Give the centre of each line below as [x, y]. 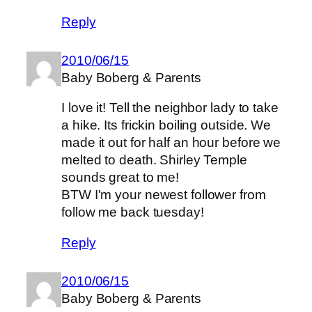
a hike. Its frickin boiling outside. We [166, 125]
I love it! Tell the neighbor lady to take [170, 108]
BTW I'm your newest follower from [164, 195]
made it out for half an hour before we [171, 143]
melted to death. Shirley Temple [154, 160]
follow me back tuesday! [133, 212]
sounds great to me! [120, 178]
